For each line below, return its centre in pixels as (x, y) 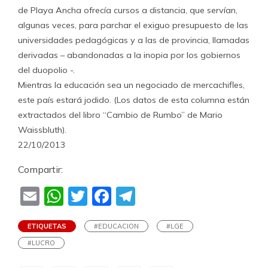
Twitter (120, 197)
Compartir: (40, 169)
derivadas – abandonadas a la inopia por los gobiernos (129, 55)
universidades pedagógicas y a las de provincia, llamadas (134, 40)
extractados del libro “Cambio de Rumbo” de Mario (120, 115)
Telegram (178, 197)
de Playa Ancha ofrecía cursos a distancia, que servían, (128, 10)
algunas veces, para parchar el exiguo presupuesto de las (133, 25)
